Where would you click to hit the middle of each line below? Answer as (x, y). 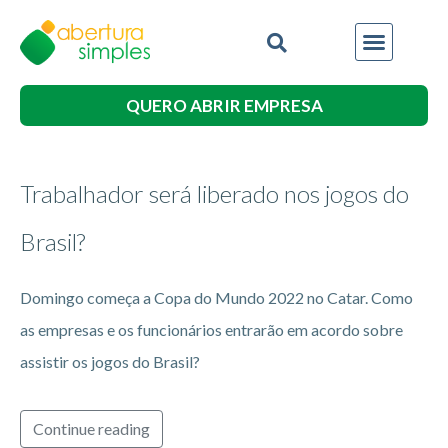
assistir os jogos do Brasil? (110, 361)
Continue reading (91, 428)
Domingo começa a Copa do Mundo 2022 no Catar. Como (216, 297)
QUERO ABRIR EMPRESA (224, 105)
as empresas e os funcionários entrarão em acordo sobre (211, 329)
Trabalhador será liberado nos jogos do (214, 193)
